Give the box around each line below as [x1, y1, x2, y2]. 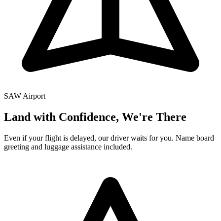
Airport [23, 91, 45, 100]
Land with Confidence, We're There [4, 110, 186, 123]
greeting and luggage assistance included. [4, 142, 132, 151]
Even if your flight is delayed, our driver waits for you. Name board [4, 133, 214, 142]
